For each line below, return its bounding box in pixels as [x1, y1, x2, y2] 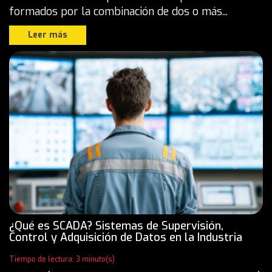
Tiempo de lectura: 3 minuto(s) [9, 254, 115, 264]
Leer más [28, 29, 67, 41]
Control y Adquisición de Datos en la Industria [9, 230, 242, 245]
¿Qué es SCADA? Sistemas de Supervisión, [9, 219, 223, 233]
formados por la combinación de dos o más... [9, 4, 228, 19]
